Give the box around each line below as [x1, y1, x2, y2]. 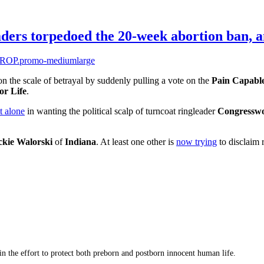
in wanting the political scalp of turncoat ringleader [25, 106, 217, 117]
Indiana [65, 137, 96, 147]
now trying [176, 137, 217, 147]
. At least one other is [96, 137, 176, 147]
